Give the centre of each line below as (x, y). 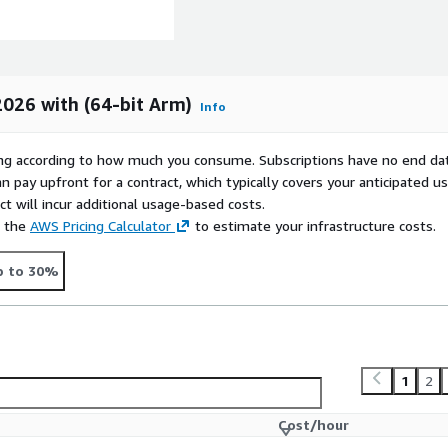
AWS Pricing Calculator (100, 226)
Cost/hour (313, 425)
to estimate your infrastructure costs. (313, 226)
